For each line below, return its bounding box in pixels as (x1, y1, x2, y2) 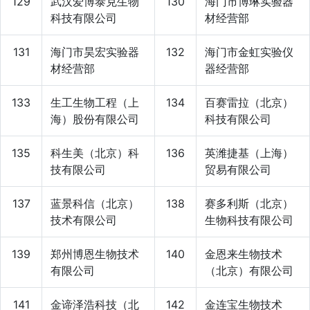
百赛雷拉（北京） (205, 95, 293, 109)
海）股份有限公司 (51, 111, 139, 126)
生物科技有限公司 (205, 212, 293, 227)
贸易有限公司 (205, 162, 271, 176)
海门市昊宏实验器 (51, 44, 139, 59)
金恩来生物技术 (205, 246, 282, 261)
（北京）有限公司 (205, 263, 293, 277)
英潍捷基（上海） (205, 145, 293, 160)
